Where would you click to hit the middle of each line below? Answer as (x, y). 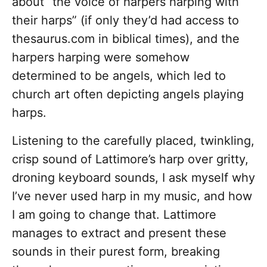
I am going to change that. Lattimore (114, 215)
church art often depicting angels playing (128, 94)
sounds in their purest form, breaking (116, 252)
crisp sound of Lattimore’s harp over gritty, (130, 159)
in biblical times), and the (167, 39)
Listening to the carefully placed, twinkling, (133, 141)
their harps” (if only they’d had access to (125, 21)
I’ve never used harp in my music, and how (132, 196)
